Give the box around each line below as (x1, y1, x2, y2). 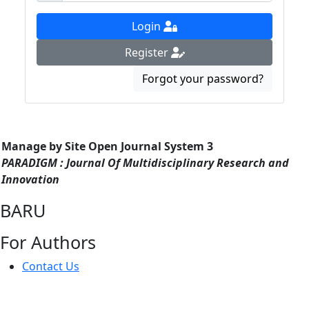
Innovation (1, 172, 59, 188)
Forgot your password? (142, 71, 263, 87)
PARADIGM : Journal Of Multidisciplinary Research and (1, 155, 289, 171)
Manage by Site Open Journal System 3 (1, 139, 213, 154)
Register (124, 45, 171, 61)
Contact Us (22, 259, 79, 275)
